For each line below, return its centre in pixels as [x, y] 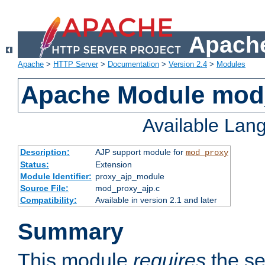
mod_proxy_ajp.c [127, 188]
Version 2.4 [188, 64]
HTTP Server [76, 64]
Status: [34, 165]
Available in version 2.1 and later [156, 200]
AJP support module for [140, 152]
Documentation [133, 64]
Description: [45, 152]
